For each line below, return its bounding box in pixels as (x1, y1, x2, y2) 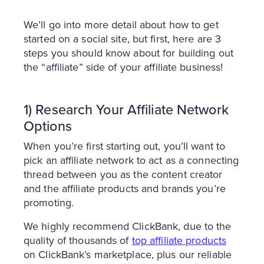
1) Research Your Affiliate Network (24, 99, 229, 120)
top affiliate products (131, 232, 227, 248)
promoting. (24, 194, 74, 210)
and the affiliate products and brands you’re (24, 180, 226, 196)
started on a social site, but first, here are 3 (24, 31, 222, 47)
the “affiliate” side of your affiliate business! (24, 59, 223, 75)
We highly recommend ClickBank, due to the (24, 218, 232, 234)
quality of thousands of (24, 232, 132, 248)
